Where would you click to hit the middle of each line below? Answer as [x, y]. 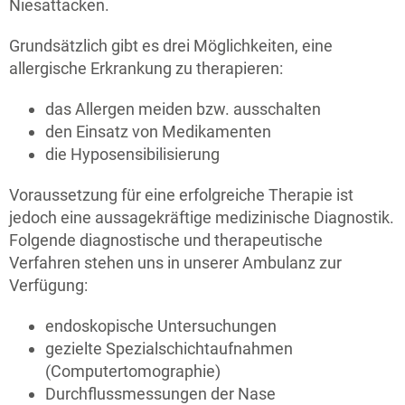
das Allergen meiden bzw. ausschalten [183, 109]
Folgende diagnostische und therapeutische [166, 240]
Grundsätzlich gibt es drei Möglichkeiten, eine [171, 46]
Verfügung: [48, 285]
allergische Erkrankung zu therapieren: [146, 68]
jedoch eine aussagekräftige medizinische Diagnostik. [202, 217]
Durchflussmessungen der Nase [160, 394]
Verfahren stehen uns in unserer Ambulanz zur [175, 263]
